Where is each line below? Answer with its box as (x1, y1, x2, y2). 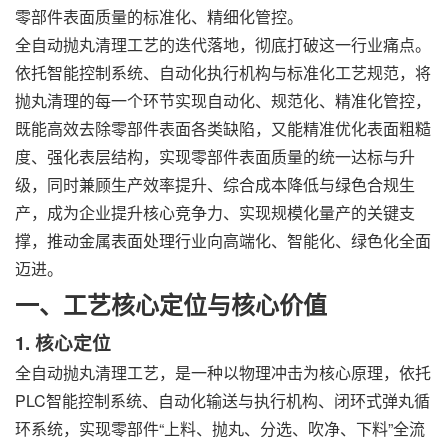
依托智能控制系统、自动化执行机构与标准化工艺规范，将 (15, 61, 431, 84)
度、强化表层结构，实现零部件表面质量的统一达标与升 (15, 145, 415, 168)
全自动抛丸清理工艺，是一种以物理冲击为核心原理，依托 (15, 361, 431, 384)
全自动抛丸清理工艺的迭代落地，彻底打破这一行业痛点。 (15, 33, 431, 56)
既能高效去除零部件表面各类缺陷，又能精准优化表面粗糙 (15, 117, 431, 140)
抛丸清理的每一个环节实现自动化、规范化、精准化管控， (15, 89, 431, 112)
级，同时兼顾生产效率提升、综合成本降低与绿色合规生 (15, 173, 415, 196)
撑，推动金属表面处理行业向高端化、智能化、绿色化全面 (15, 229, 431, 252)
